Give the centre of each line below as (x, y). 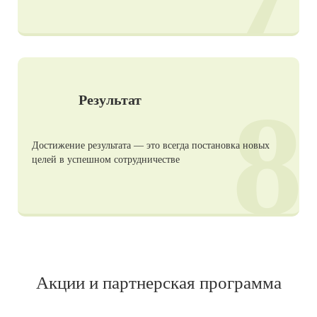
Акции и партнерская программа (158, 283)
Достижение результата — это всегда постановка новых (151, 146)
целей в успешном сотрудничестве (106, 160)
